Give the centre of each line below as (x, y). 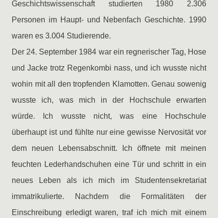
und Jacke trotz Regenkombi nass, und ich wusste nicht (109, 68)
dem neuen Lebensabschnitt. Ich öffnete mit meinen (109, 148)
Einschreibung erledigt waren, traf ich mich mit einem (109, 212)
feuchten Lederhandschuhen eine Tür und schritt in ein (109, 164)
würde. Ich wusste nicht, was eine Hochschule (109, 116)
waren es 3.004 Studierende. (61, 36)
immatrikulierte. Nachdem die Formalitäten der (109, 196)
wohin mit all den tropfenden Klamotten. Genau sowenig (109, 84)
